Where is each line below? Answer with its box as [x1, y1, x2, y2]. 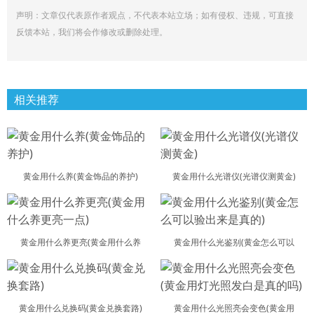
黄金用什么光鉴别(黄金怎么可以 [173, 236, 294, 249]
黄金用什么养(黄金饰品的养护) [22, 170, 138, 183]
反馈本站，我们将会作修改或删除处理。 [16, 26, 168, 39]
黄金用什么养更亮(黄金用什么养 [20, 236, 141, 249]
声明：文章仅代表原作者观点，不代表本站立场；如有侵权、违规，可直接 [16, 9, 294, 22]
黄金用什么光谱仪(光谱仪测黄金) [172, 170, 296, 183]
